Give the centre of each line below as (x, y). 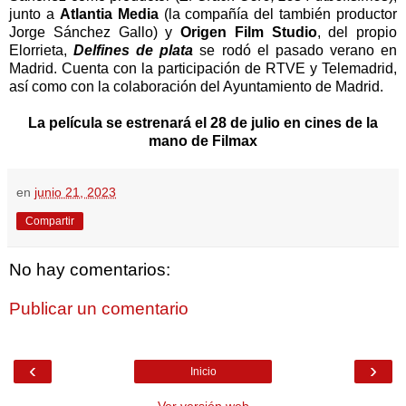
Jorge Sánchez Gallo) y (95, 32)
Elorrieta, (42, 50)
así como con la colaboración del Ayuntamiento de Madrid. (196, 86)
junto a (34, 14)
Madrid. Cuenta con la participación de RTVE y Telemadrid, (203, 68)
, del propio (357, 32)
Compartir (50, 221)
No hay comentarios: (90, 269)
